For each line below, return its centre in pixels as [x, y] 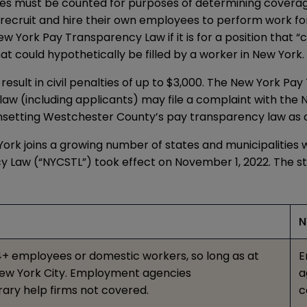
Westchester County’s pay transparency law [164, 117]
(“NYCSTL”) [63, 162]
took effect [125, 162]
